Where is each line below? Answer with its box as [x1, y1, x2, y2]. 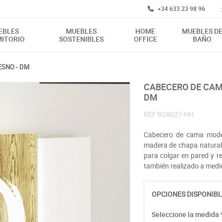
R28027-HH [157, 109, 194, 119]
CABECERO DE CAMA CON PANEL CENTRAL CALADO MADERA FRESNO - [143, 81, 150, 93]
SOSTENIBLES [58, 34, 104, 44]
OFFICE [133, 34, 157, 44]
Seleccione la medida [151, 209, 219, 219]
